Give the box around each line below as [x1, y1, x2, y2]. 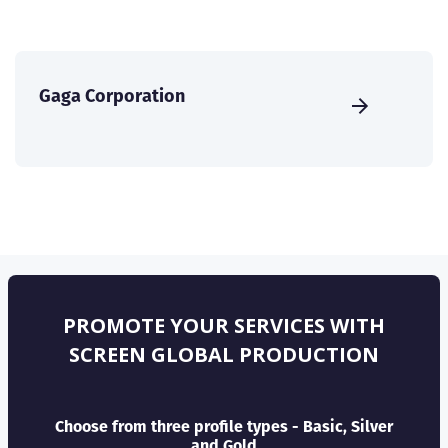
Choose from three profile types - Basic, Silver [55, 415, 393, 439]
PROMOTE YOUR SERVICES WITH [63, 312, 385, 340]
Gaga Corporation [39, 83, 185, 109]
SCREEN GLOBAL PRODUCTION [69, 341, 379, 369]
